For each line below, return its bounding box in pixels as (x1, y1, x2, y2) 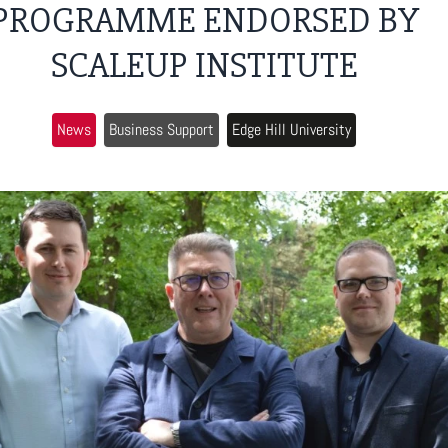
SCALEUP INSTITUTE (50, 44, 358, 88)
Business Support (109, 119, 214, 140)
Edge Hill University (232, 119, 351, 140)
